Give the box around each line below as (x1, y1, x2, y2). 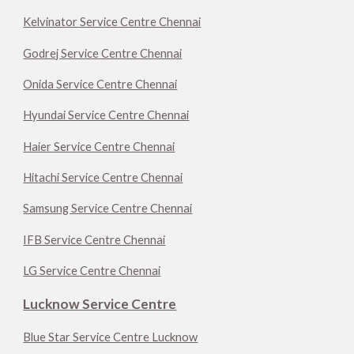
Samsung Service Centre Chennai (23, 201, 193, 216)
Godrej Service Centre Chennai (23, 46, 183, 60)
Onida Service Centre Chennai (23, 77, 178, 92)
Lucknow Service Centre (23, 296, 177, 313)
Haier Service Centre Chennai (23, 139, 175, 153)
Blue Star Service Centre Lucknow (23, 330, 198, 344)
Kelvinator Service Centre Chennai (23, 15, 201, 29)
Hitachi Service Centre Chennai (23, 171, 183, 185)
